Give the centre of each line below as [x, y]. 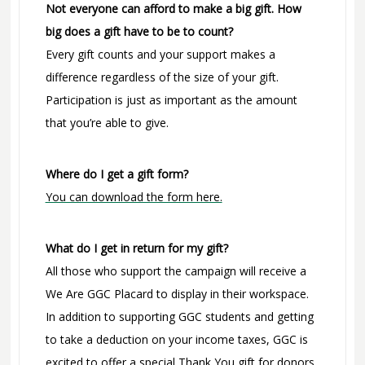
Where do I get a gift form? [117, 174]
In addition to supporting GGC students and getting [179, 317]
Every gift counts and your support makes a [160, 55]
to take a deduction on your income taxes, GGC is [176, 340]
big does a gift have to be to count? [139, 32]
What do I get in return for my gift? [136, 248]
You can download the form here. [134, 197]
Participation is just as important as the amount [171, 100]
